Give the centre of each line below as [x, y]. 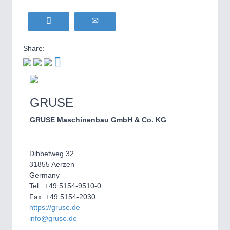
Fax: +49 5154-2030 [62, 197]
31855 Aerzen [52, 164]
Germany [44, 175]
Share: [34, 48]
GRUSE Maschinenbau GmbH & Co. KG [98, 120]
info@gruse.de [53, 218]
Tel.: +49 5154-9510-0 [65, 186]
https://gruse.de [55, 207]
